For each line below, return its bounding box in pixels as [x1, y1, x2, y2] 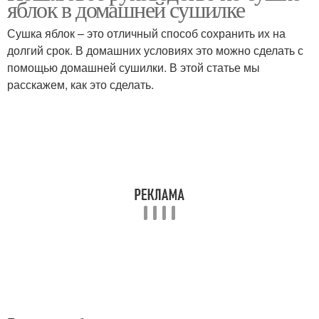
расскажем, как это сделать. [7, 76, 154, 93]
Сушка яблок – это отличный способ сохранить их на [7, 25, 286, 41]
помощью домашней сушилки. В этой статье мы [7, 59, 260, 75]
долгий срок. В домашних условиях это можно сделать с [7, 42, 303, 58]
